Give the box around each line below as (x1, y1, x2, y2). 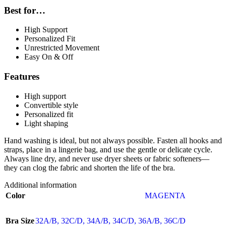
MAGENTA (145, 191, 186, 200)
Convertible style (24, 100, 78, 109)
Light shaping (24, 119, 68, 128)
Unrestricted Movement (24, 43, 99, 52)
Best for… (4, 5, 45, 16)
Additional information (4, 180, 77, 189)
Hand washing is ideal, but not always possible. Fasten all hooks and (4, 136, 222, 145)
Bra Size (6, 216, 34, 225)
